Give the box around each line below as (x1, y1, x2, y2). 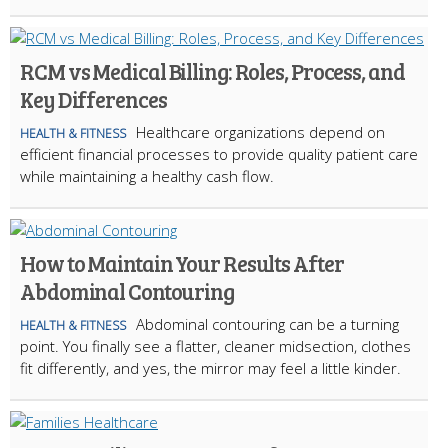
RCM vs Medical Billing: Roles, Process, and (20, 55, 405, 86)
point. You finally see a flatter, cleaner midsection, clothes (20, 335, 411, 356)
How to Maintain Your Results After (20, 247, 344, 278)
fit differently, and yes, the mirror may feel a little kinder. (20, 357, 401, 378)
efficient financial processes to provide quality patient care (20, 143, 418, 164)
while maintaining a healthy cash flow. (20, 165, 274, 186)
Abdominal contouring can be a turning (136, 313, 399, 334)
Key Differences (20, 83, 167, 114)
